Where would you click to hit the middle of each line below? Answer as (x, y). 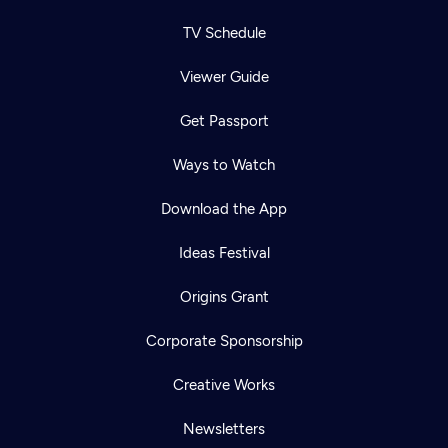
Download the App (224, 209)
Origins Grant (224, 297)
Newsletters (224, 429)
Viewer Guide (224, 77)
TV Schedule (224, 33)
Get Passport (224, 121)
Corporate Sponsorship (224, 341)
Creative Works (224, 385)
